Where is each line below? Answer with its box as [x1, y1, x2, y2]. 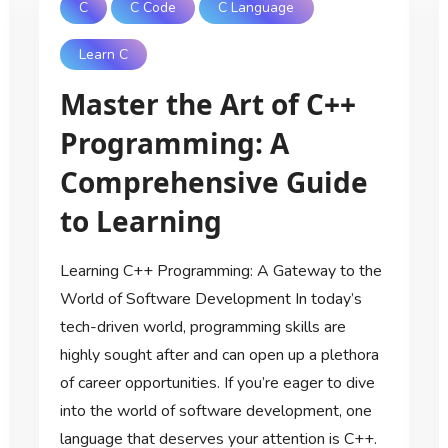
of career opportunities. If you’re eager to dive [59, 372, 375, 395]
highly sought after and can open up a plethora [59, 344, 379, 367]
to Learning [59, 202, 222, 241]
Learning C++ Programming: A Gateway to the [59, 260, 382, 283]
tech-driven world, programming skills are [59, 316, 346, 339]
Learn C [78, 45, 128, 65]
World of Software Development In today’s [59, 288, 362, 311]
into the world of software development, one [59, 400, 372, 423]
